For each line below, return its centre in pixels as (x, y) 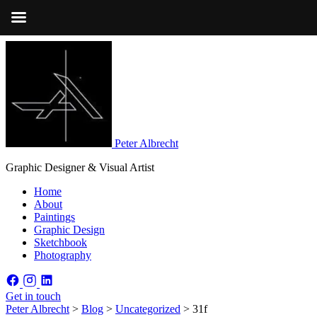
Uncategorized (148, 309)
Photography (63, 255)
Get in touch (33, 296)
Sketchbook (60, 242)
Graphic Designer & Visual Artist (80, 167)
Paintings (54, 217)
